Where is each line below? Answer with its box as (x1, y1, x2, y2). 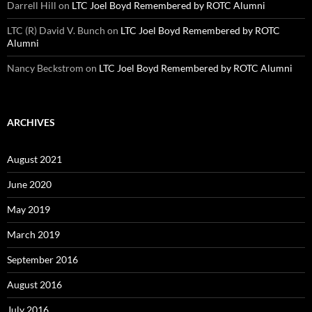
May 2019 (7, 203, 50, 215)
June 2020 (7, 178, 52, 190)
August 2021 (7, 153, 62, 165)
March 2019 (7, 228, 60, 240)
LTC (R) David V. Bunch (7, 24, 105, 36)
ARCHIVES (7, 116, 55, 128)
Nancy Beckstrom (7, 61, 84, 74)
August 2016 (7, 278, 62, 290)
